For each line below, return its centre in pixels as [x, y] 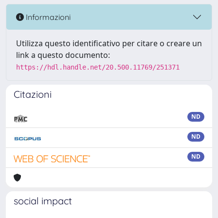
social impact [43, 201]
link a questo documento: [63, 55]
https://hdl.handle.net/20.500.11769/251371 [98, 67]
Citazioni [33, 94]
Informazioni [47, 17]
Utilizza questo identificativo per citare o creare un [109, 43]
